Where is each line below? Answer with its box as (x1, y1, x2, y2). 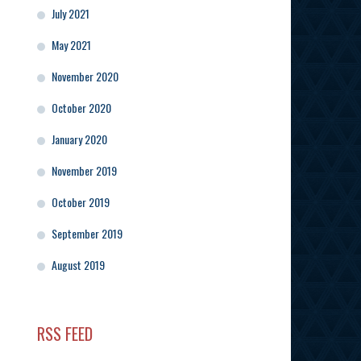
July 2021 (52, 5, 89, 23)
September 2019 (52, 225, 122, 243)
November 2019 (52, 162, 117, 180)
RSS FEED (37, 322, 93, 346)
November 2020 (52, 68, 118, 85)
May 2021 (52, 36, 91, 54)
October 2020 (52, 99, 111, 117)
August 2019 (52, 256, 105, 274)
